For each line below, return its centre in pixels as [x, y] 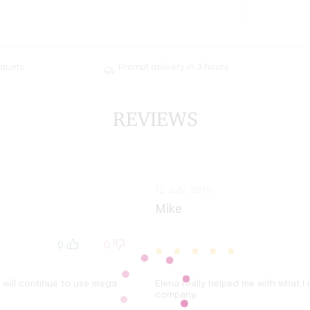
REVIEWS [155, 118]
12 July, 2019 [184, 190]
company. [176, 294]
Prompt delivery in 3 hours [173, 66]
